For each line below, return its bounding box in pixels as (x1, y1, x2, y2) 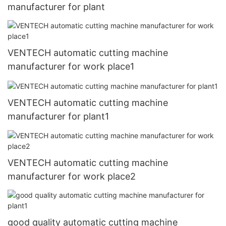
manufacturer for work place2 (8, 171, 136, 182)
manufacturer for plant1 (8, 111, 109, 122)
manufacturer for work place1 (8, 61, 134, 72)
